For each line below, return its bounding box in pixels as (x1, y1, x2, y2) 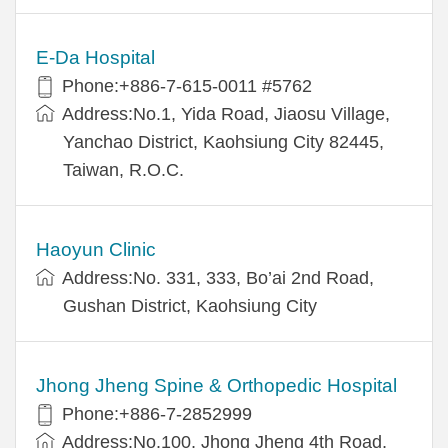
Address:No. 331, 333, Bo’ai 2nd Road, (62, 267, 374, 288)
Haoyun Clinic (36, 238, 156, 260)
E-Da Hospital (36, 46, 155, 68)
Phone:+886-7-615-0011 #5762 (62, 75, 312, 96)
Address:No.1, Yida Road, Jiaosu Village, (62, 103, 390, 124)
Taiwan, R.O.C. (63, 159, 184, 180)
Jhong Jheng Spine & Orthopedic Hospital (36, 374, 397, 396)
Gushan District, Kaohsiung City (63, 295, 317, 316)
